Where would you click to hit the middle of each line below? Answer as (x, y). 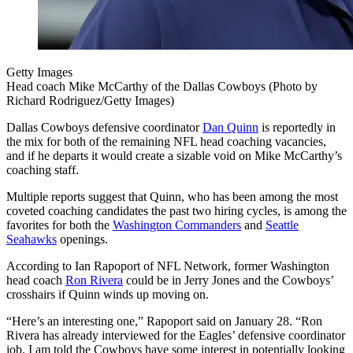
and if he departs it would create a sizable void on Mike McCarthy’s (174, 156)
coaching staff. (43, 170)
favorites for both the (59, 225)
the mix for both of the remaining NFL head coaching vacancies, (166, 142)
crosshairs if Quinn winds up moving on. (108, 295)
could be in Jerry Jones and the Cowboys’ (228, 281)
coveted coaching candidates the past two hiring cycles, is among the (176, 211)
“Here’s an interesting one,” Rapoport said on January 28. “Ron (164, 321)
